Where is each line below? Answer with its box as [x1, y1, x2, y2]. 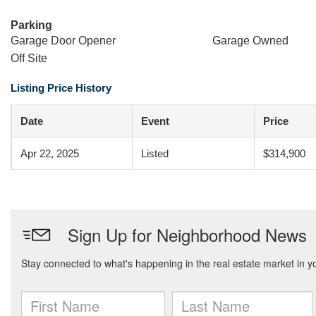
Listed [141, 147, 169, 159]
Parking [11, 19, 52, 31]
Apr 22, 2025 [20, 147, 79, 159]
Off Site [11, 52, 47, 64]
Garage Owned [212, 35, 288, 47]
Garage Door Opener [11, 35, 116, 47]
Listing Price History [11, 82, 111, 94]
